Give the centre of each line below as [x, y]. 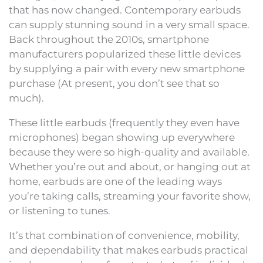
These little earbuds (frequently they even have [124, 122]
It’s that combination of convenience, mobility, [124, 235]
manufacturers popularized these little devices [125, 54]
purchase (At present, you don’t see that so [114, 83]
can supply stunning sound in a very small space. [129, 24]
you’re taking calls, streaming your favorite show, [130, 196]
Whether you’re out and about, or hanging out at [130, 166]
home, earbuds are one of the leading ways [115, 181]
